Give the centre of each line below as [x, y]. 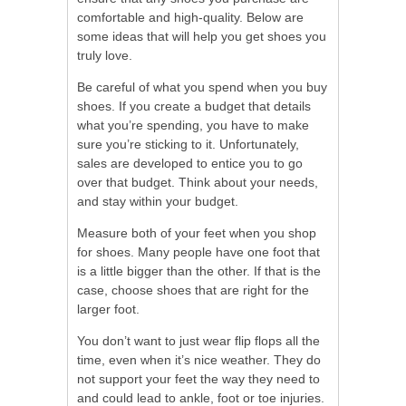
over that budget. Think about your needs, [198, 182]
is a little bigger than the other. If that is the [199, 271]
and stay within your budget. [158, 201]
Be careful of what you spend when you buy [202, 87]
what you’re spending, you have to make [193, 125]
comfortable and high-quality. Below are [190, 17]
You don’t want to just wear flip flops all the [198, 340]
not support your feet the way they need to [198, 378]
